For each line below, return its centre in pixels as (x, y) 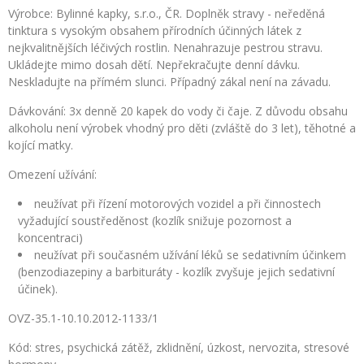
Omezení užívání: (52, 174)
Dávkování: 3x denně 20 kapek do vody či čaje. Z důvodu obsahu (178, 111)
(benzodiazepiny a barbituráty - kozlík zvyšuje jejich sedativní (176, 272)
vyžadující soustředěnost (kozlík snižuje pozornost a (155, 221)
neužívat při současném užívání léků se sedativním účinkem (190, 255)
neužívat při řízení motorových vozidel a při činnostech (178, 204)
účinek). (38, 289)
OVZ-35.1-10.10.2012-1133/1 (83, 318)
